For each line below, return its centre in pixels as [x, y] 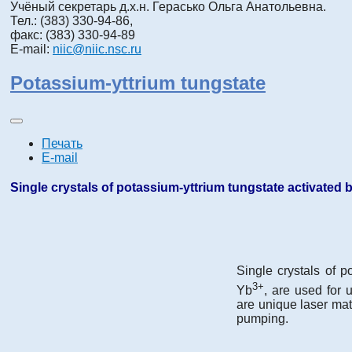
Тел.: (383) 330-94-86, [71, 20]
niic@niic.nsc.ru [97, 49]
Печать [62, 143]
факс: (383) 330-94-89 [73, 35]
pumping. [262, 319]
